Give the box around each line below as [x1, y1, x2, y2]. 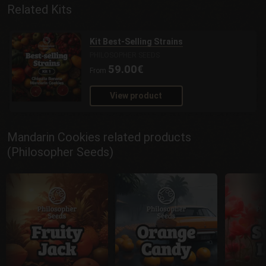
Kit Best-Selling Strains [89, 37, 183, 47]
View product [110, 91, 163, 101]
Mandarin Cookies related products [7, 130, 191, 145]
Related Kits [7, 2, 72, 17]
